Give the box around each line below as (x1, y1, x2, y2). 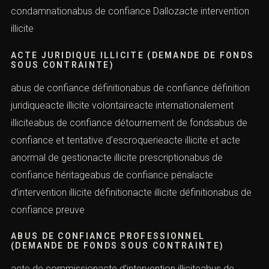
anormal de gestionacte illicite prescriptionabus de (11, 151, 223, 163)
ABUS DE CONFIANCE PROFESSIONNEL (11, 231, 205, 241)
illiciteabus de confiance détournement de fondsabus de (11, 116, 247, 128)
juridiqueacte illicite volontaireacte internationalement (11, 99, 234, 111)
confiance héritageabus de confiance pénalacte (11, 169, 213, 181)
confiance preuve (11, 204, 85, 216)
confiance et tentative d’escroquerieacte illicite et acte (11, 134, 240, 146)
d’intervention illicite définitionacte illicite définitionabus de (11, 186, 252, 198)
